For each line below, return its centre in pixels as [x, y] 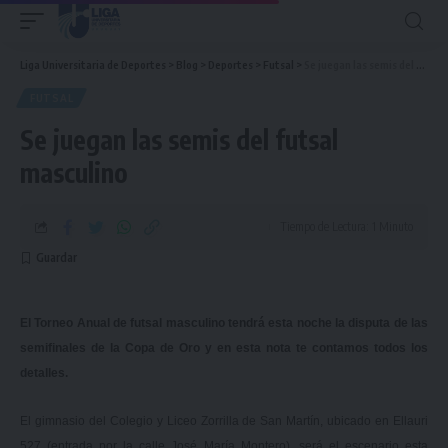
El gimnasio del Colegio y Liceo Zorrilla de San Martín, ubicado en [206, 420]
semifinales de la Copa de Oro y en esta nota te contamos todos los [224, 348]
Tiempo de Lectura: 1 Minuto [346, 226]
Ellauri [410, 420]
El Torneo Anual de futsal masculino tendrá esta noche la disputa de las [224, 323]
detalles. [44, 373]
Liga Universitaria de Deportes [93, 64]
